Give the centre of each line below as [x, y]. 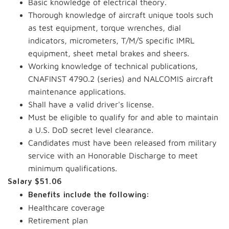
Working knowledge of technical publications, [113, 66]
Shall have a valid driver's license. [91, 104]
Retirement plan [58, 220]
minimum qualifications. [73, 168]
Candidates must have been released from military [122, 143]
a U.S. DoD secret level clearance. [91, 130]
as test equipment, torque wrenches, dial [105, 28]
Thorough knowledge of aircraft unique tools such [121, 15]
